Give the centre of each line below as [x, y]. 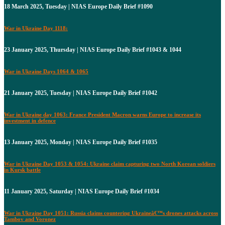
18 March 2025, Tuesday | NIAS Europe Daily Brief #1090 [78, 7]
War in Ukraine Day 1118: [36, 28]
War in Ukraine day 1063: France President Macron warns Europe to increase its [102, 115]
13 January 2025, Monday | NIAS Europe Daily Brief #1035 [81, 142]
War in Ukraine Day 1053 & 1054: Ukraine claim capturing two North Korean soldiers [110, 164]
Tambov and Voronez [30, 219]
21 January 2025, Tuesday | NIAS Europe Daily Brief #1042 [81, 93]
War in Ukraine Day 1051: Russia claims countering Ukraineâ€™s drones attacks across [111, 213]
